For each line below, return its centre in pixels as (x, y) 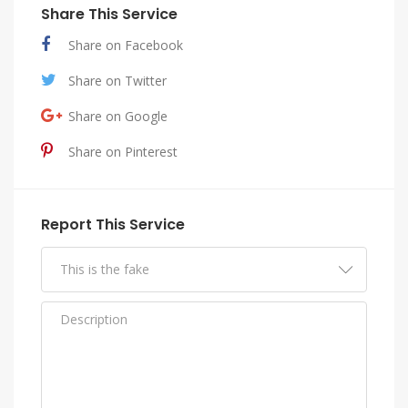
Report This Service (113, 224)
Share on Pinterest (123, 151)
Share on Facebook (126, 45)
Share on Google (118, 116)
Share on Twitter (117, 80)
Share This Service (109, 14)
